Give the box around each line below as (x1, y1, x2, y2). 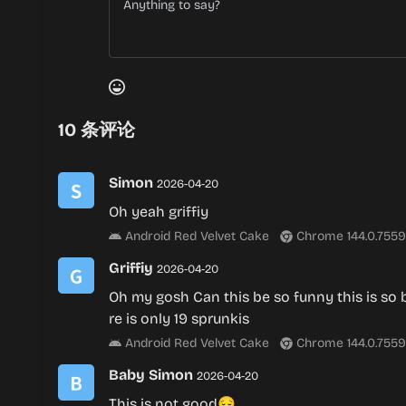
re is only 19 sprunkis (109, 310, 249, 327)
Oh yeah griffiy (109, 203, 208, 220)
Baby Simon (109, 366, 197, 383)
